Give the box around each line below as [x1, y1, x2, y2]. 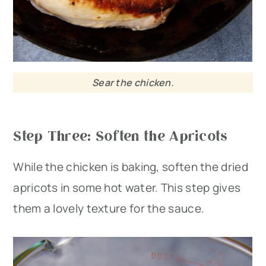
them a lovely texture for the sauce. [13, 200, 205, 216]
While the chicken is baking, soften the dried [13, 159, 248, 175]
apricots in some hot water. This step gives [13, 179, 241, 195]
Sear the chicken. [91, 75, 175, 89]
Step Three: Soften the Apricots [13, 125, 228, 144]
